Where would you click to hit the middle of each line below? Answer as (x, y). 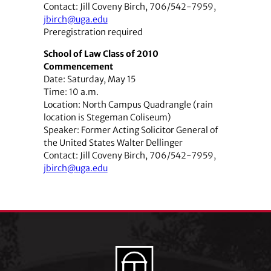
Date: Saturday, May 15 (89, 79)
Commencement (78, 66)
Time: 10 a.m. (71, 92)
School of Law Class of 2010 (101, 54)
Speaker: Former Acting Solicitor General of (131, 130)
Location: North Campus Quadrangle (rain (128, 104)
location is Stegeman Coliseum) (107, 117)
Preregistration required (93, 32)
